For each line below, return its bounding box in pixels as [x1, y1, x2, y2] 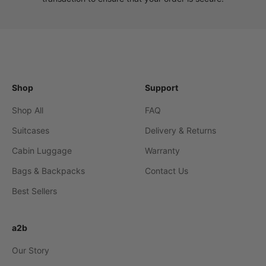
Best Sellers [12, 186, 57, 197]
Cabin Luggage [12, 145, 72, 156]
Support [145, 83, 178, 93]
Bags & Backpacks [12, 166, 85, 176]
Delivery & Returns [145, 125, 216, 136]
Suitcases [12, 125, 49, 136]
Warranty [145, 145, 180, 156]
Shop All [12, 105, 43, 116]
